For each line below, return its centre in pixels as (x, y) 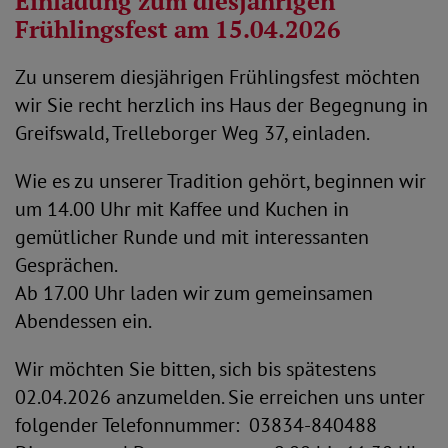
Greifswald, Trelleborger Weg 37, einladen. (192, 133)
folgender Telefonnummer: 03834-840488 (196, 425)
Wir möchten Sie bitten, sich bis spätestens (195, 369)
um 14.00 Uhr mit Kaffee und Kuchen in (182, 209)
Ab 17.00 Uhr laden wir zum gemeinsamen (194, 293)
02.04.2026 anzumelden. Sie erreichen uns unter (220, 397)
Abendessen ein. (83, 321)
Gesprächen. (68, 265)
